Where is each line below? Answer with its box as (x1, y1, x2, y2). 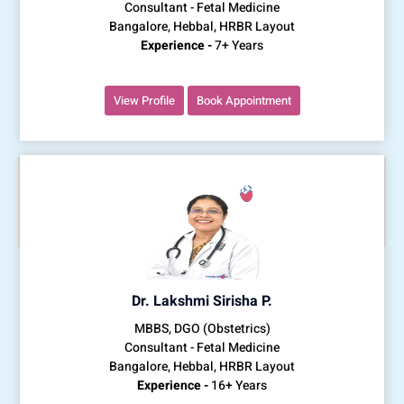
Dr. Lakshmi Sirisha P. (132, 289, 272, 312)
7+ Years (212, 35, 263, 55)
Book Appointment (196, 91, 291, 109)
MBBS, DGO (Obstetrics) (133, 318, 271, 338)
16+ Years (208, 375, 267, 395)
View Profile (113, 91, 175, 109)
